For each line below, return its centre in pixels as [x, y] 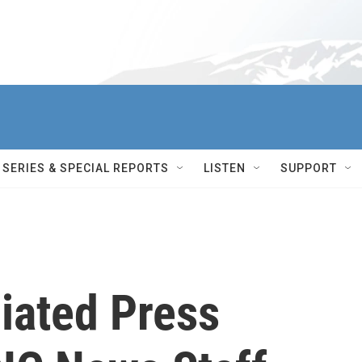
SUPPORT [309, 168]
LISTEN [225, 168]
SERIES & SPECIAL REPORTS [86, 168]
